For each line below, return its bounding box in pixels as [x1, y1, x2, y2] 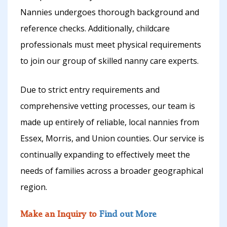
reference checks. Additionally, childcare [20, 23, 170, 34]
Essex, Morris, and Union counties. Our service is [20, 133, 204, 144]
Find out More [99, 210, 157, 219]
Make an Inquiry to [20, 210, 99, 219]
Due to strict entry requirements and [20, 84, 160, 96]
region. [20, 181, 47, 193]
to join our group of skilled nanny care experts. [20, 55, 199, 67]
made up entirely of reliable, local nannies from [20, 117, 199, 128]
